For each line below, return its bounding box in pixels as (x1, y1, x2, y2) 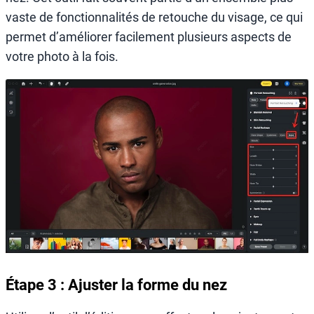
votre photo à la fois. (6, 49, 118, 64)
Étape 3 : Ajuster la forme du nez (6, 276, 227, 294)
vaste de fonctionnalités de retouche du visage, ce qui (6, 10, 303, 25)
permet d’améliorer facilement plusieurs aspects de (6, 29, 292, 45)
